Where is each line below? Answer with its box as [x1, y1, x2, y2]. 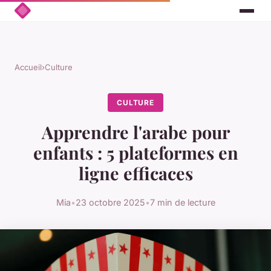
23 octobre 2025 [75, 197, 145, 207]
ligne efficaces [78, 162, 193, 185]
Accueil [15, 62, 42, 73]
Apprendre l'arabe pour [41, 120, 230, 144]
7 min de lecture [149, 197, 215, 207]
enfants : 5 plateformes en [33, 141, 238, 165]
